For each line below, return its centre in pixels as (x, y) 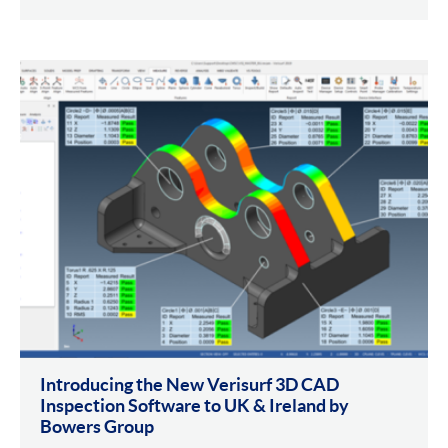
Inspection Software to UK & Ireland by (194, 405)
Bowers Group (97, 426)
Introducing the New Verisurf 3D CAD (189, 384)
